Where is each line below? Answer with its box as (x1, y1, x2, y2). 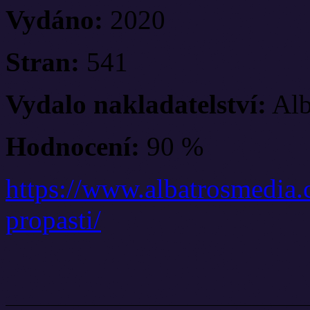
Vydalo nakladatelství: (6, 89, 266, 119)
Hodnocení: (6, 131, 140, 161)
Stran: (6, 46, 80, 77)
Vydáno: (6, 4, 103, 35)
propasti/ (6, 204, 101, 235)
